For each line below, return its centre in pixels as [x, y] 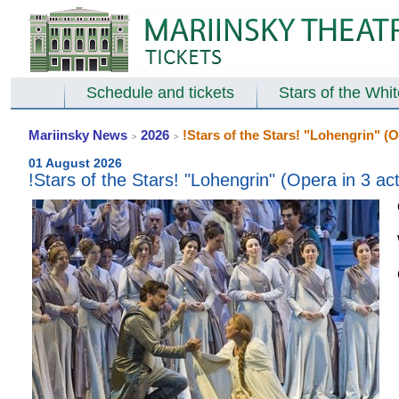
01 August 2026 [75, 163]
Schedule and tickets [160, 93]
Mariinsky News [78, 135]
